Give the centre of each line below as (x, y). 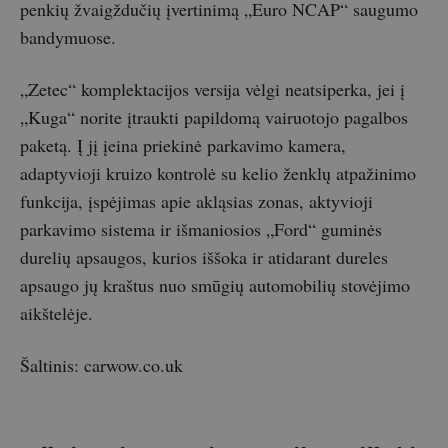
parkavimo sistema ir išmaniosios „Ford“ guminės (201, 229)
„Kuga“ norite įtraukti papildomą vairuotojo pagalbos (214, 117)
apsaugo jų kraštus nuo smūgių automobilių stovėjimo (215, 285)
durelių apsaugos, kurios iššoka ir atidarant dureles (204, 257)
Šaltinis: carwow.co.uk (101, 365)
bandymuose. (68, 37)
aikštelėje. (56, 313)
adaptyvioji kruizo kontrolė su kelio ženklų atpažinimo (218, 173)
